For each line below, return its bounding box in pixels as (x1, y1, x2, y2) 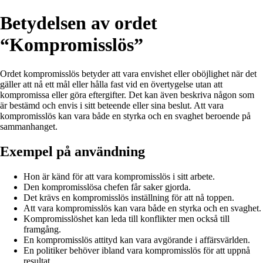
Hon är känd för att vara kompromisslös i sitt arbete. (23, 171, 215, 181)
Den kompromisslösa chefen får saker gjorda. (23, 181, 191, 192)
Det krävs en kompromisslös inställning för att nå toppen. (23, 192, 234, 203)
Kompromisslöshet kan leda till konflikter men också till (23, 213, 230, 224)
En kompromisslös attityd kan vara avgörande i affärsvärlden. (23, 234, 250, 245)
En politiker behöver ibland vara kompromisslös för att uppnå (23, 245, 250, 255)
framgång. (23, 224, 61, 234)
